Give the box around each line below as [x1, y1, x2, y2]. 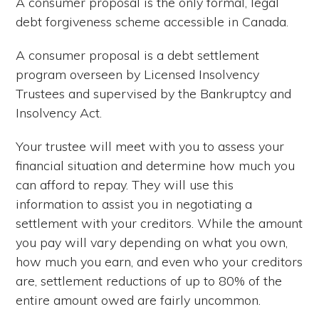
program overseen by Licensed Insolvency [16, 66, 260, 83]
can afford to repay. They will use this [16, 177, 234, 194]
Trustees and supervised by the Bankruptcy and [16, 85, 292, 103]
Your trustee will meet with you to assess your [16, 138, 285, 155]
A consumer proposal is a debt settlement [16, 47, 260, 64]
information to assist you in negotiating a [16, 196, 253, 213]
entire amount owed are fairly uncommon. [16, 292, 261, 309]
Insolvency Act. [16, 105, 103, 122]
